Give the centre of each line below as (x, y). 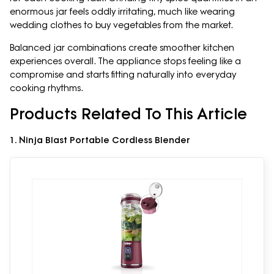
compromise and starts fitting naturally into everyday (123, 75)
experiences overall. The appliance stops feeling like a (125, 61)
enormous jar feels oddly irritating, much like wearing (122, 12)
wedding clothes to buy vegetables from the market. (121, 25)
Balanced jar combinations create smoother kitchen (122, 48)
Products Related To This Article (128, 114)
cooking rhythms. (46, 88)
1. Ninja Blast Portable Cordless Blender (100, 140)
